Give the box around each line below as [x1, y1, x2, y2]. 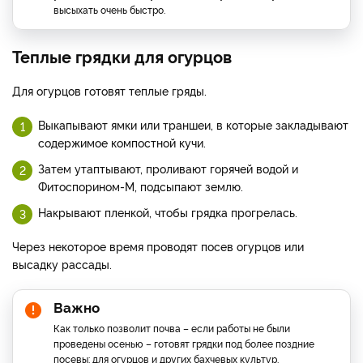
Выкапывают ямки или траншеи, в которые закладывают [38, 117, 348, 133]
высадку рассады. [12, 256, 112, 272]
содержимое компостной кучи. [38, 135, 206, 151]
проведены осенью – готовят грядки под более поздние [53, 336, 314, 351]
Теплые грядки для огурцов [12, 45, 232, 68]
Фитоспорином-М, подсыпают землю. [38, 178, 243, 194]
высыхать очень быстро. [53, 2, 165, 17]
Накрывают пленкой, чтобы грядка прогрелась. [38, 204, 297, 220]
